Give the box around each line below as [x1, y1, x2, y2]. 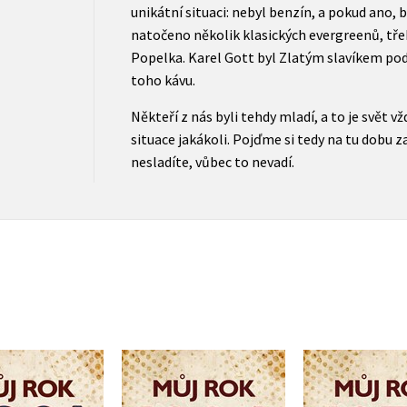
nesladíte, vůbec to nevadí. [130, 152, 294, 171]
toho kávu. [130, 70, 195, 89]
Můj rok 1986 [171, 369, 254, 392]
